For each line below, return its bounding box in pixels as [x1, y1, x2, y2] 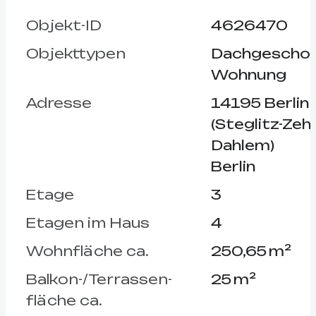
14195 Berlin [210, 94, 309, 111]
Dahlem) [210, 136, 274, 154]
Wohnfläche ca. [25, 242, 149, 260]
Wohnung [210, 66, 286, 83]
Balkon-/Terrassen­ [25, 270, 172, 288]
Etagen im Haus [25, 214, 150, 231]
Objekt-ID [25, 16, 102, 34]
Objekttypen [25, 44, 126, 62]
